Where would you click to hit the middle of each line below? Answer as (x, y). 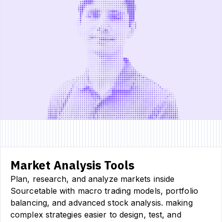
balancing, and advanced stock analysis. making (102, 202)
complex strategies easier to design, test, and (96, 214)
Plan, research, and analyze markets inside (93, 179)
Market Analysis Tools (72, 165)
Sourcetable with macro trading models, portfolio (104, 191)
